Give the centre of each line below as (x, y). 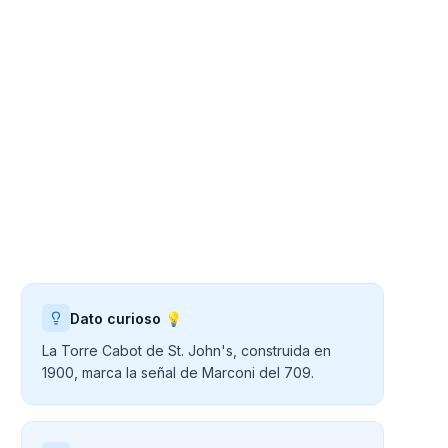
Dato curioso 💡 (126, 318)
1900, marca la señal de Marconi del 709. (178, 372)
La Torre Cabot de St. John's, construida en (187, 350)
